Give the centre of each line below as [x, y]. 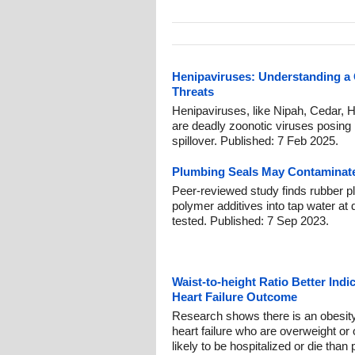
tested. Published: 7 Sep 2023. [250, 221]
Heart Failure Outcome [235, 297]
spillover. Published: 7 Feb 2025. [255, 141]
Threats [193, 92]
